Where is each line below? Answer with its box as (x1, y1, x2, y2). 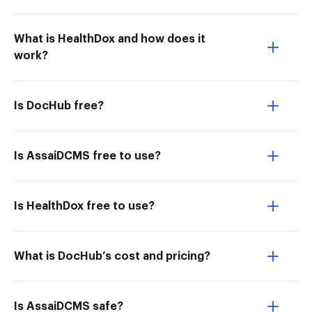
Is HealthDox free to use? (14, 201, 155, 212)
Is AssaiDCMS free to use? (14, 150, 161, 162)
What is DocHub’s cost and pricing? (14, 251, 210, 262)
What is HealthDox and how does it (14, 33, 205, 45)
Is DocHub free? (14, 100, 104, 111)
